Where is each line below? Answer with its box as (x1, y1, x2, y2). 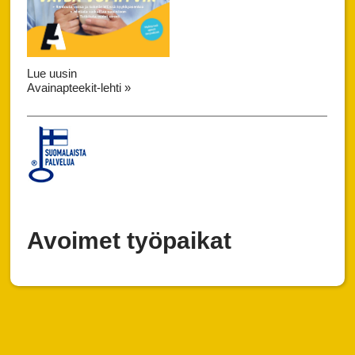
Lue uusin (27, 66, 78, 80)
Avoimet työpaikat (27, 227, 232, 254)
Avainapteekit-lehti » (27, 80, 132, 94)
